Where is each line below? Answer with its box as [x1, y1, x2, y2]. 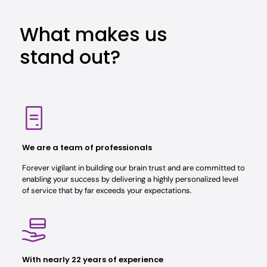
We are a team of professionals [21, 142, 152, 153]
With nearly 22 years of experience [21, 254, 163, 265]
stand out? [20, 44, 120, 70]
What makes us [20, 21, 167, 48]
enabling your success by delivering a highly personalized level [21, 174, 238, 184]
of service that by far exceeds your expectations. [21, 185, 192, 195]
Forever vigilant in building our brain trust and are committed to [21, 163, 245, 173]
